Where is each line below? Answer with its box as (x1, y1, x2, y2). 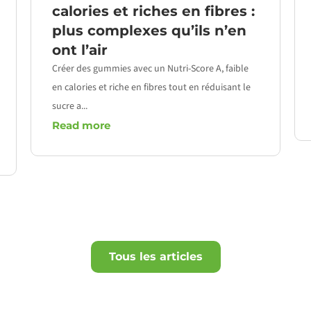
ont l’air (52, 41, 108, 58)
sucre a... (52, 99, 87, 113)
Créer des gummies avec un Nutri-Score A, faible (52, 61, 249, 76)
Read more (52, 118, 110, 132)
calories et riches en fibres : (52, 2, 255, 19)
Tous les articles (108, 249, 203, 263)
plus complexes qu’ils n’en (52, 22, 246, 39)
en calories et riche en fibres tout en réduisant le (52, 80, 251, 94)
